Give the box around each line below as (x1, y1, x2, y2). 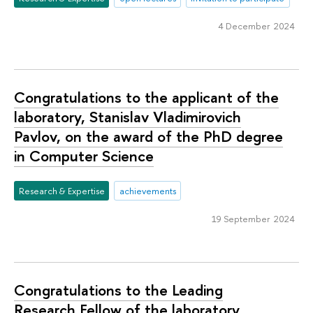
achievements (119, 184, 176, 197)
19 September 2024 (211, 212, 295, 225)
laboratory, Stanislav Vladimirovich (14, 106, 241, 128)
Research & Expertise (18, 184, 105, 197)
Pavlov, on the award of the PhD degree (14, 126, 283, 147)
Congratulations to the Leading (14, 279, 223, 301)
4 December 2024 (217, 19, 295, 32)
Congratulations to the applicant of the (14, 87, 279, 108)
